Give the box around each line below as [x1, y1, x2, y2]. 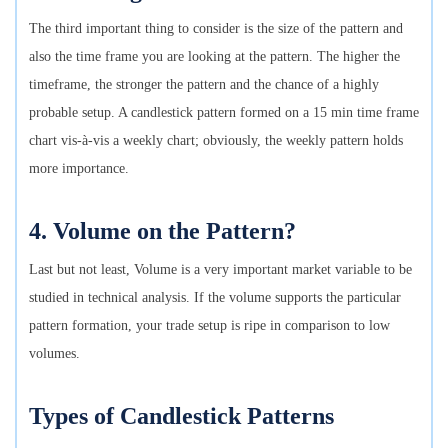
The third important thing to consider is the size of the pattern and [29, 20, 403, 36]
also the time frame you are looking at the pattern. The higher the [29, 48, 400, 64]
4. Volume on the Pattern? [29, 217, 296, 244]
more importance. [29, 160, 137, 176]
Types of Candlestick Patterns [29, 402, 334, 429]
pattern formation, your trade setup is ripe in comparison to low [29, 317, 390, 333]
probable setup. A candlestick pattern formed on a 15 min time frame [29, 104, 419, 120]
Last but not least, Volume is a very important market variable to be [29, 261, 412, 277]
